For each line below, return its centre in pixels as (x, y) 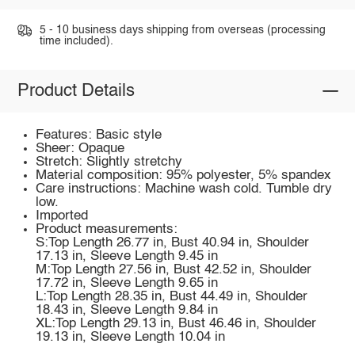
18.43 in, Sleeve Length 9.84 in (127, 310)
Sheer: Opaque (80, 148)
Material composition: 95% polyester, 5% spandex (184, 175)
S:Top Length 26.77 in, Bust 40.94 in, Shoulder (173, 242)
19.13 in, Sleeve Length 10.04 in (131, 337)
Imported (62, 216)
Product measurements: (107, 229)
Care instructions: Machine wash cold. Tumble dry (184, 189)
